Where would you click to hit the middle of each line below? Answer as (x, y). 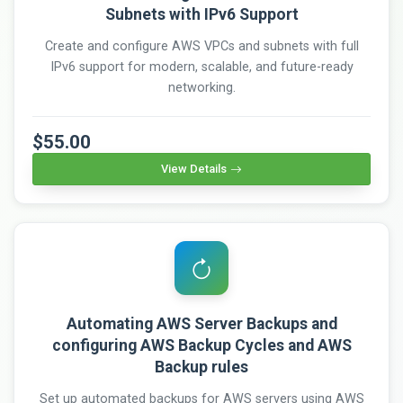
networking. (201, 88)
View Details (194, 169)
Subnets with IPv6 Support (201, 15)
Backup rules (201, 367)
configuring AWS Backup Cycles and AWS (201, 346)
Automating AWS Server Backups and (201, 324)
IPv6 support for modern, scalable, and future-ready (201, 67)
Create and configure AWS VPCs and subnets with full (201, 47)
